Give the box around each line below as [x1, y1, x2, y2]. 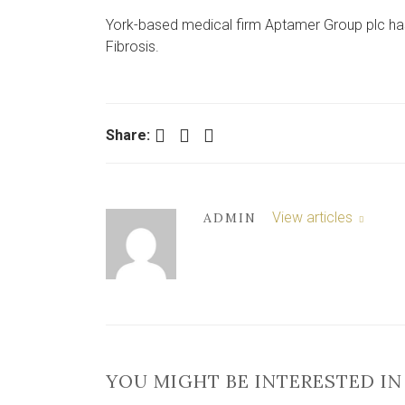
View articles [271, 209, 356, 226]
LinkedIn [207, 123, 218, 146]
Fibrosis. [106, 38, 159, 55]
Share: [106, 127, 150, 144]
